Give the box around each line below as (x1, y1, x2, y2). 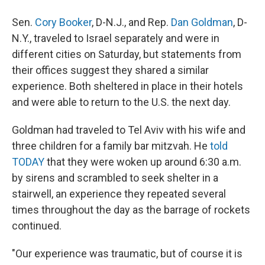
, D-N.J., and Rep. (92, 16, 171, 28)
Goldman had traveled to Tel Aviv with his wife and (12, 124, 245, 136)
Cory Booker (35, 16, 92, 28)
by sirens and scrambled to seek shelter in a (12, 172, 218, 184)
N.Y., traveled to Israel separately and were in (12, 32, 219, 44)
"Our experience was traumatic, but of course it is (12, 247, 243, 260)
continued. (12, 219, 62, 232)
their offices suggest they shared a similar (12, 64, 209, 76)
